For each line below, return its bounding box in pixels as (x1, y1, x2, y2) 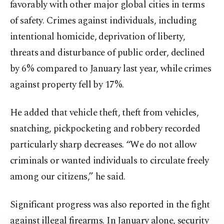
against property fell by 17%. (10, 77, 124, 92)
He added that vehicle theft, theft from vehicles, (10, 105, 199, 120)
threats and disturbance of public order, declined (10, 45, 205, 60)
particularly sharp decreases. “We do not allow (10, 137, 196, 152)
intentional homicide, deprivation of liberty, (10, 29, 185, 44)
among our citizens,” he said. (10, 169, 125, 184)
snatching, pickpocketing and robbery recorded (10, 121, 200, 136)
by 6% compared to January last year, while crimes (10, 61, 211, 76)
